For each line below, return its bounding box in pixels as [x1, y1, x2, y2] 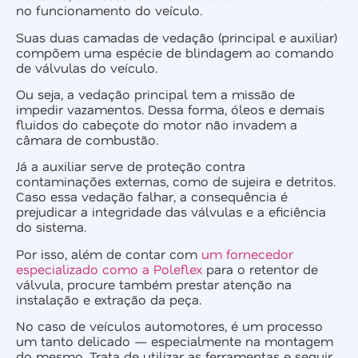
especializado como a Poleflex [16, 260, 202, 277]
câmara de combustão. [16, 131, 158, 149]
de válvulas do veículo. [16, 58, 157, 76]
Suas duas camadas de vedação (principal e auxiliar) [16, 28, 337, 46]
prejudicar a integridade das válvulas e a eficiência [16, 203, 326, 221]
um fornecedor [201, 245, 293, 262]
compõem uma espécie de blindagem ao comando [16, 43, 334, 61]
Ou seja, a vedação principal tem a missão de [16, 86, 295, 103]
